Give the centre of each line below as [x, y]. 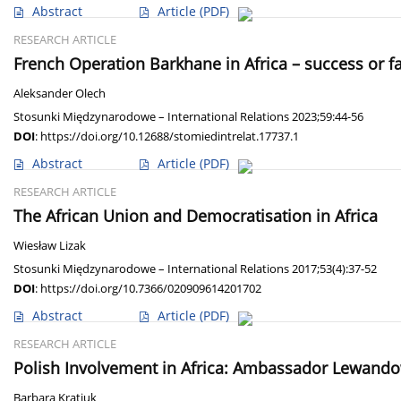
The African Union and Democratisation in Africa [196, 216]
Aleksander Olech [60, 94]
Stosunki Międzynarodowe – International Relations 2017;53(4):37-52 [195, 269]
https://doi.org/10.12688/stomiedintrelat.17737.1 [170, 137]
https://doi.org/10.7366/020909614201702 [151, 289]
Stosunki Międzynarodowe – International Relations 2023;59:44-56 [188, 117]
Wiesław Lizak [50, 246]
